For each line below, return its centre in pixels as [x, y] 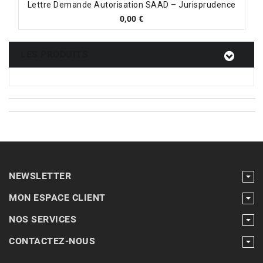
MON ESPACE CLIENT [57, 198]
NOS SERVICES [43, 220]
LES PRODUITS [54, 55]
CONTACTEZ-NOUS [52, 241]
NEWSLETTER [40, 176]
